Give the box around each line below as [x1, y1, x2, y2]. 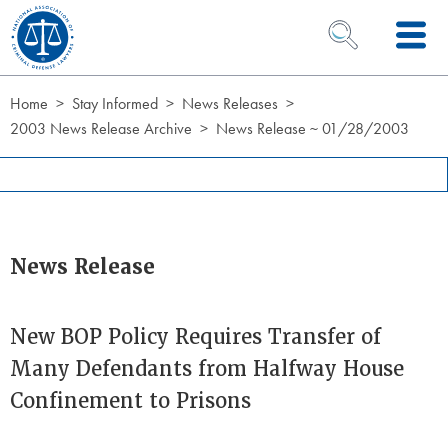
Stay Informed [72, 93, 158, 114]
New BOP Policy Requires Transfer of [10, 324, 381, 350]
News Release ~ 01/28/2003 [216, 118, 409, 139]
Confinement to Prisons [10, 388, 251, 414]
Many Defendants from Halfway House [10, 356, 404, 382]
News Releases [182, 93, 278, 114]
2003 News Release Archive [10, 118, 192, 139]
